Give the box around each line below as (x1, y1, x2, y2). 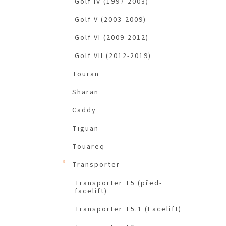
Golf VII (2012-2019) (75, 51, 151, 62)
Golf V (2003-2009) (75, 15, 146, 25)
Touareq (72, 142, 105, 152)
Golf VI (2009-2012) (75, 33, 149, 43)
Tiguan (72, 124, 99, 134)
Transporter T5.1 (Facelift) (75, 204, 182, 215)
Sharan (72, 87, 99, 98)
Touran (72, 69, 99, 80)
